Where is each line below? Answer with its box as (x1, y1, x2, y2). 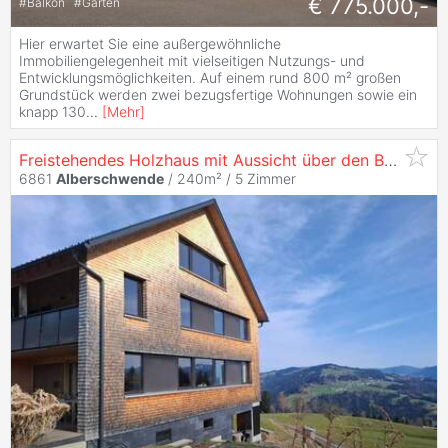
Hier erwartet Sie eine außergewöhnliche (19, 34, 281, 52)
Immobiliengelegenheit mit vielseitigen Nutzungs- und (19, 51, 365, 69)
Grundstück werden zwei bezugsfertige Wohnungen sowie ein (19, 85, 417, 103)
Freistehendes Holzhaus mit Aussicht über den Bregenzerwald (384, 149, 397, 170)
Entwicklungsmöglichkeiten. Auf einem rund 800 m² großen (19, 68, 401, 86)
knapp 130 (19, 102, 86, 120)
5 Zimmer (235, 169, 296, 187)
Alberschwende (56, 169, 164, 187)
